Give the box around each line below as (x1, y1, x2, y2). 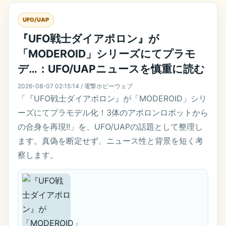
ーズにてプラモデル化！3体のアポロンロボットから (18, 107, 208, 118)
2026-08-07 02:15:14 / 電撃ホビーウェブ (18, 82, 133, 90)
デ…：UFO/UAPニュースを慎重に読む (18, 63, 205, 75)
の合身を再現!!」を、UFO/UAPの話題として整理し (18, 122, 203, 132)
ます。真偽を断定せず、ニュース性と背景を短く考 (18, 136, 203, 146)
